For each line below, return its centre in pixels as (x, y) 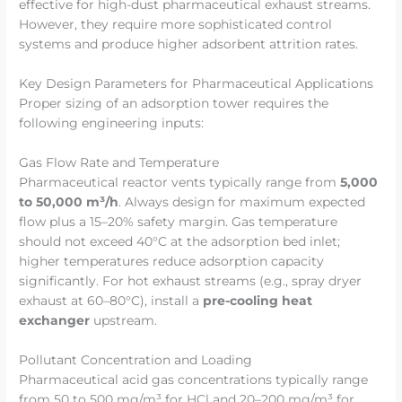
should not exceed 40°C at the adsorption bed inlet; (180, 241)
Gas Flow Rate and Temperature (119, 162)
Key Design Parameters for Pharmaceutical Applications (197, 84)
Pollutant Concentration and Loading (136, 359)
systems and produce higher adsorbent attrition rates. (189, 44)
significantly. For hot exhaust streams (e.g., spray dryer (191, 280)
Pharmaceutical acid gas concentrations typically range (194, 379)
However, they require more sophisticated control (176, 25)
